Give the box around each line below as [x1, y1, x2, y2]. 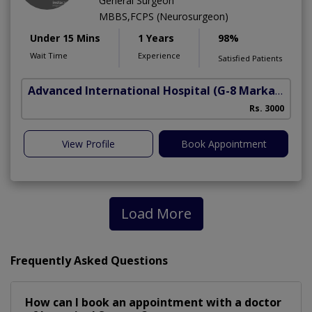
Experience [138, 49, 180, 61]
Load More [120, 203, 192, 223]
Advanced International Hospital [28, 82, 210, 98]
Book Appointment [180, 136, 267, 150]
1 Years [138, 31, 174, 45]
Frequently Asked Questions [10, 252, 168, 268]
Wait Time [30, 49, 68, 61]
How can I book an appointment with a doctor [25, 294, 281, 310]
